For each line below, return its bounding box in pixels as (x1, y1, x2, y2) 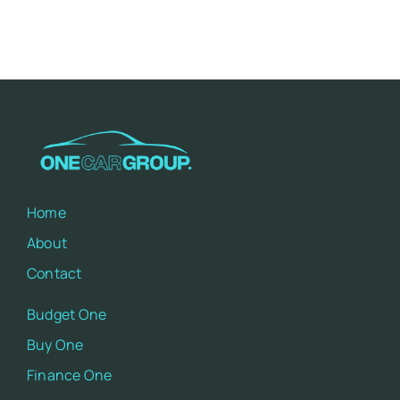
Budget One (26, 304, 107, 324)
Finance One (26, 364, 112, 385)
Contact (26, 262, 82, 283)
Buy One (26, 334, 84, 354)
